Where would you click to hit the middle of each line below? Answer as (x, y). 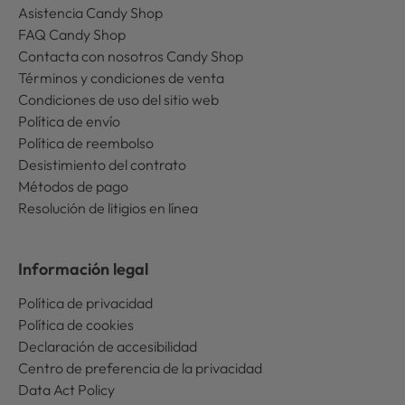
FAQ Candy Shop (72, 34)
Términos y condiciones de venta (121, 78)
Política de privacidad (85, 303)
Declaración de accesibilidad (108, 346)
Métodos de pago (73, 186)
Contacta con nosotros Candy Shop (131, 56)
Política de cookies (76, 325)
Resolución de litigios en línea (108, 208)
